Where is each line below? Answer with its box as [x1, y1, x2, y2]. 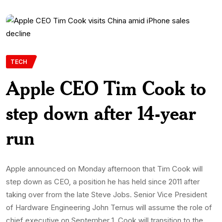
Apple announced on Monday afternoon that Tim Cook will [6, 164, 203, 173]
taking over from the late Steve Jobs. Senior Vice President [6, 190, 207, 199]
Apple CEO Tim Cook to [6, 76, 206, 100]
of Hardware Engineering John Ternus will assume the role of [6, 203, 212, 212]
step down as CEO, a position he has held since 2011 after [6, 177, 200, 186]
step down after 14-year [6, 101, 196, 125]
